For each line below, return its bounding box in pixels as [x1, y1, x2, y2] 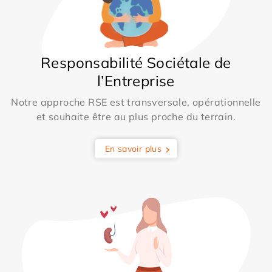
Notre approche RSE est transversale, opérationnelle [11, 95, 261, 108]
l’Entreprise [97, 71, 175, 90]
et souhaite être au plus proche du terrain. [36, 110, 236, 123]
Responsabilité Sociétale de [41, 53, 231, 72]
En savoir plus [104, 143, 162, 154]
